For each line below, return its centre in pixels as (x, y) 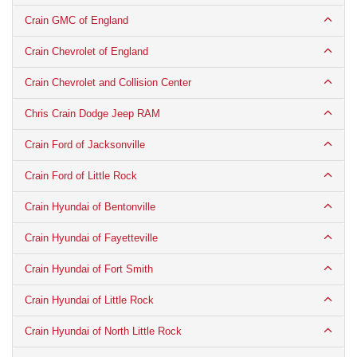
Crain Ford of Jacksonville (85, 144)
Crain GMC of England (76, 20)
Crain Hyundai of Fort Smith (89, 269)
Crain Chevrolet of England (86, 51)
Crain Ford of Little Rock (81, 175)
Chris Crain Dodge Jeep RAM (92, 113)
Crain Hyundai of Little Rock (89, 300)
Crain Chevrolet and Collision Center (108, 82)
